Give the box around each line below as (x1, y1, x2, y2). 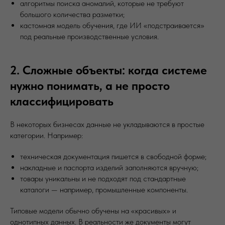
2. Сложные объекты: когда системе (10, 62, 207, 77)
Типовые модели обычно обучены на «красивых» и (10, 205, 176, 215)
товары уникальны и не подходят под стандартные (20, 173, 186, 183)
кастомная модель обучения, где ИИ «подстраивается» (20, 20, 204, 30)
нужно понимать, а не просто (10, 78, 170, 93)
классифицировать (10, 93, 114, 108)
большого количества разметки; (20, 9, 125, 19)
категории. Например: (10, 130, 83, 140)
